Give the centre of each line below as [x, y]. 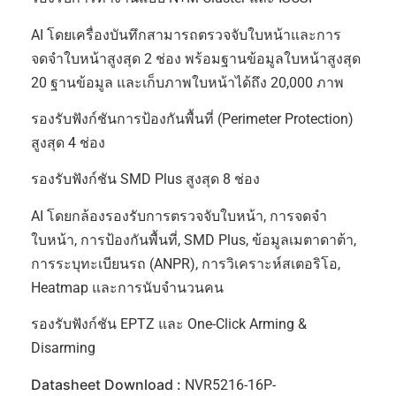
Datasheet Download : [108, 384]
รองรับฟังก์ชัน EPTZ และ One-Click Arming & [169, 324]
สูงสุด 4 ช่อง [68, 142]
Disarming [63, 348]
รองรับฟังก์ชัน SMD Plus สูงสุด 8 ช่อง [145, 179]
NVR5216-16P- [230, 385]
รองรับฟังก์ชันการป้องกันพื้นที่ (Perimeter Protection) [192, 118]
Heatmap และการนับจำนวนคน [127, 287]
